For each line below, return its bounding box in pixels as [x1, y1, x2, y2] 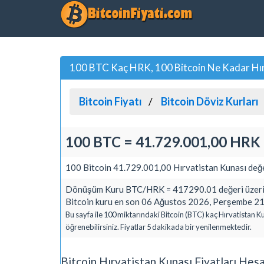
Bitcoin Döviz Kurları [161, 94, 259, 108]
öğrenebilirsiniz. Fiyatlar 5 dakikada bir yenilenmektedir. [65, 222, 252, 232]
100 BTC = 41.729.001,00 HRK [65, 133, 260, 150]
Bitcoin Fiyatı [79, 94, 142, 108]
